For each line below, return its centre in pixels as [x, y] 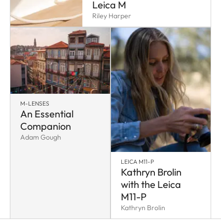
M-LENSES [35, 103]
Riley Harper [112, 16]
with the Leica [151, 184]
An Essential [47, 113]
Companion [46, 126]
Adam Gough [41, 137]
